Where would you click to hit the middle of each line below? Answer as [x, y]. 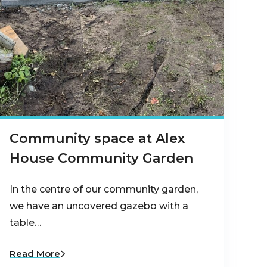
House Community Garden [101, 158]
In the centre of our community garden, [104, 189]
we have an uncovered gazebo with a [99, 206]
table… [25, 222]
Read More [35, 253]
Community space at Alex [97, 138]
